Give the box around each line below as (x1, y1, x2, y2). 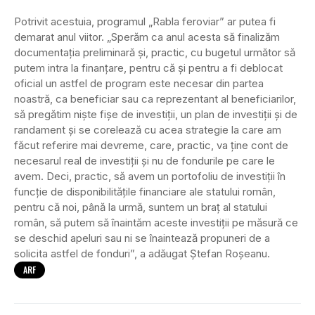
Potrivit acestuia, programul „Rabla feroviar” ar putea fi (14, 15, 276, 29)
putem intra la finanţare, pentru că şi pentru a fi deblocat (14, 61, 283, 75)
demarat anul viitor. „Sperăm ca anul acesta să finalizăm (14, 30, 280, 44)
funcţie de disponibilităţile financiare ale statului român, (14, 185, 276, 199)
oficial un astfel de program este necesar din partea (14, 77, 264, 91)
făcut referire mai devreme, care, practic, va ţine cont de (14, 139, 288, 153)
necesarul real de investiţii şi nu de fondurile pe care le (14, 154, 275, 168)
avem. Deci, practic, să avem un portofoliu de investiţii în (14, 169, 285, 184)
